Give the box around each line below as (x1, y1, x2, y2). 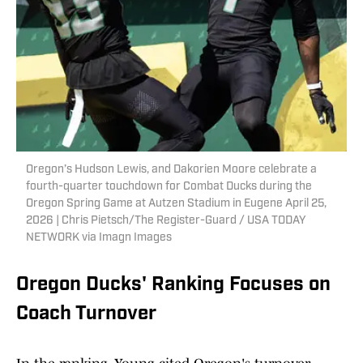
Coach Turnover (16, 305, 156, 325)
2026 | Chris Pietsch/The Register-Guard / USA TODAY (26, 215, 305, 228)
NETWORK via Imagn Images (26, 232, 172, 245)
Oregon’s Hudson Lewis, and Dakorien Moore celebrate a (26, 164, 317, 177)
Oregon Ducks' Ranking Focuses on (16, 275, 331, 296)
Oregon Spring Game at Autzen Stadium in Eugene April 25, (26, 198, 327, 211)
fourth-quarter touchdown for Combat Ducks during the (26, 181, 312, 194)
